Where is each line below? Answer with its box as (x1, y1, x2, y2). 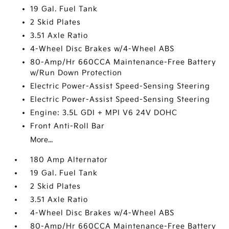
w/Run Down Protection (30, 68, 123, 77)
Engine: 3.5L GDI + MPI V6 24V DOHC (30, 108, 178, 117)
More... (30, 135, 53, 144)
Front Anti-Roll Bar (30, 122, 105, 130)
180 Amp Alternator (30, 155, 108, 164)
